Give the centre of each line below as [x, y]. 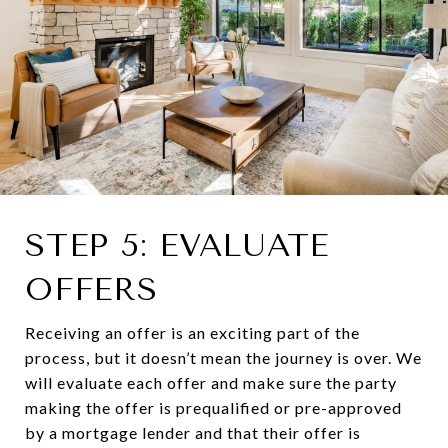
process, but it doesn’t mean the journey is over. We [223, 357]
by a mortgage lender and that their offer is [193, 432]
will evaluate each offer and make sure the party [211, 382]
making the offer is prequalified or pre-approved [213, 407]
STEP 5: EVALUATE [177, 245]
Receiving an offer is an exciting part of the [192, 332]
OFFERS [91, 289]
